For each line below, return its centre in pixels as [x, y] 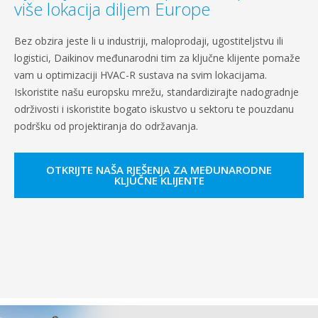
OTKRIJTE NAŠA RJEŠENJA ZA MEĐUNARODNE [159, 169]
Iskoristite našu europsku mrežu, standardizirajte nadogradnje [157, 92]
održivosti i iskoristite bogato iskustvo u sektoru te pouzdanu [154, 109]
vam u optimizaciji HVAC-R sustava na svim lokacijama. [141, 75]
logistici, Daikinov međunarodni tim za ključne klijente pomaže [157, 57]
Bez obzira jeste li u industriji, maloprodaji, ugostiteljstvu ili [149, 40]
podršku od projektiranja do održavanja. [106, 126]
